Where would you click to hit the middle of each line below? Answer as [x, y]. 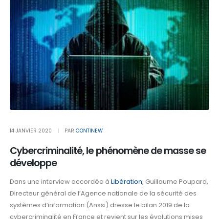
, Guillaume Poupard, [175, 182]
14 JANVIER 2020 [31, 131]
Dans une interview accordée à [60, 182]
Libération [127, 182]
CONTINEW [89, 131]
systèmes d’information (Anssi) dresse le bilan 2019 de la [100, 205]
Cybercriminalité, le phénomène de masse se [108, 151]
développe [33, 163]
